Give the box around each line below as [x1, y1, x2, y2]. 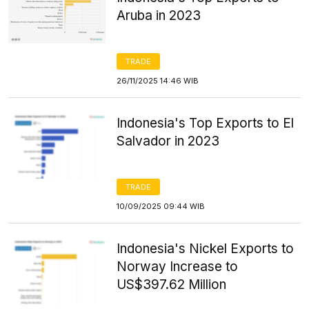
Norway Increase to [117, 259, 239, 275]
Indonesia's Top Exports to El [117, 115, 295, 131]
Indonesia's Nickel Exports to [117, 241, 295, 257]
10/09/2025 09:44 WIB [117, 201, 206, 211]
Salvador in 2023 [117, 133, 220, 149]
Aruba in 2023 [117, 8, 201, 23]
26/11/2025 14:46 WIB [117, 76, 199, 86]
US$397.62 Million [117, 277, 227, 292]
